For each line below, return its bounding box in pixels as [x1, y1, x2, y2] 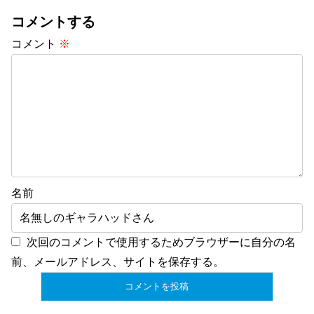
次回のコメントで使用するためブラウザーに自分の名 [27, 236, 296, 249]
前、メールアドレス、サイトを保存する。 [11, 256, 224, 268]
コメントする [11, 14, 95, 30]
